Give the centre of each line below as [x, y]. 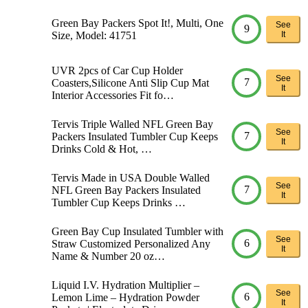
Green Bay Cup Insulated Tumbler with [137, 231]
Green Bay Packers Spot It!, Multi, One [137, 23]
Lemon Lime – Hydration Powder [125, 297]
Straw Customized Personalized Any [131, 243]
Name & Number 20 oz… [108, 256]
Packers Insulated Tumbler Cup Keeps [135, 136]
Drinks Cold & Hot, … [102, 148]
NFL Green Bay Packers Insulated [126, 190]
